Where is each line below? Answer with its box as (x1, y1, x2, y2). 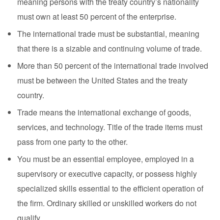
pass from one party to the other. (17, 136, 128, 147)
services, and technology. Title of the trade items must (17, 121, 202, 133)
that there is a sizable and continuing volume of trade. (17, 43, 202, 54)
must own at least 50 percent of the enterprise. (17, 11, 176, 22)
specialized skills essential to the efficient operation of (17, 183, 203, 194)
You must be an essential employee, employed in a (17, 153, 194, 165)
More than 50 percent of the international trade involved (17, 60, 208, 71)
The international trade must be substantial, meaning (17, 28, 199, 39)
